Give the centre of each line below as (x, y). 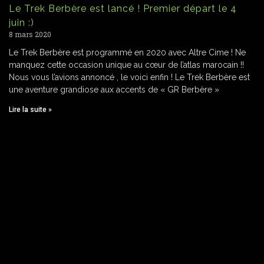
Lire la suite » (30, 110)
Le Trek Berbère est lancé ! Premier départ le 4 (123, 9)
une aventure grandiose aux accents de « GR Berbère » (114, 90)
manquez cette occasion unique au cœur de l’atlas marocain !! (126, 65)
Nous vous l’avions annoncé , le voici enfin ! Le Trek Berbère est (129, 77)
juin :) (22, 23)
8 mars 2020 (30, 34)
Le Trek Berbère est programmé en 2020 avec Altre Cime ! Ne (127, 53)
